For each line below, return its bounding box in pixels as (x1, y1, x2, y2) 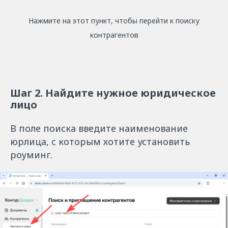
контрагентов (90, 30, 138, 40)
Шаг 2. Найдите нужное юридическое (10, 86, 216, 100)
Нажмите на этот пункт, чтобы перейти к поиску (28, 16, 199, 25)
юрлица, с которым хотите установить (10, 135, 190, 148)
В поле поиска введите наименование (10, 122, 188, 134)
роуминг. (10, 149, 52, 161)
